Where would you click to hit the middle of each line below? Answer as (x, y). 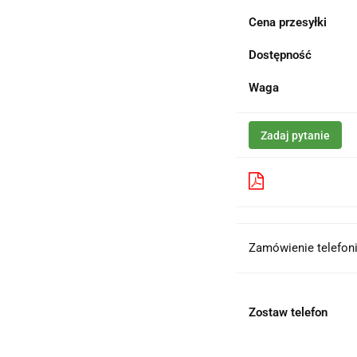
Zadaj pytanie (296, 135)
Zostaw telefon (288, 312)
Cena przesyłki (288, 22)
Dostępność (280, 55)
